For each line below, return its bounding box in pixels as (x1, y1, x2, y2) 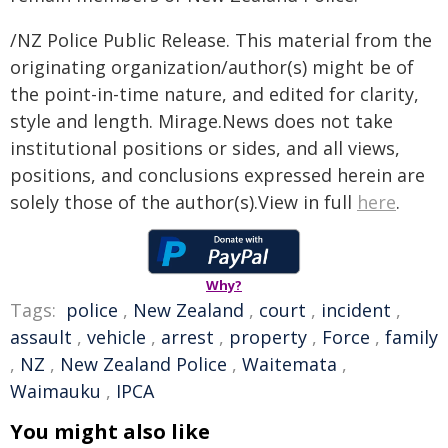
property (229, 325, 307, 349)
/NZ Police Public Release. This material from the (10, 28, 432, 52)
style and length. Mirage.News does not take (10, 109, 393, 133)
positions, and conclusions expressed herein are (10, 163, 425, 187)
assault (10, 325, 72, 349)
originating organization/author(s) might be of (10, 55, 414, 79)
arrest (161, 325, 214, 349)
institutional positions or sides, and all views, (10, 136, 400, 160)
